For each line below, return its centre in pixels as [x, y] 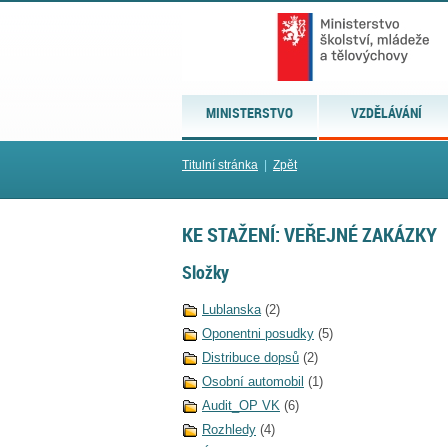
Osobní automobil [253, 382]
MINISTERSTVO [250, 112]
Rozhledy [229, 430]
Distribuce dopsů [250, 358]
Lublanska [231, 310]
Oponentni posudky [258, 334]
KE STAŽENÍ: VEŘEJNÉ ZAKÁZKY [309, 234]
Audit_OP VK [241, 406]
